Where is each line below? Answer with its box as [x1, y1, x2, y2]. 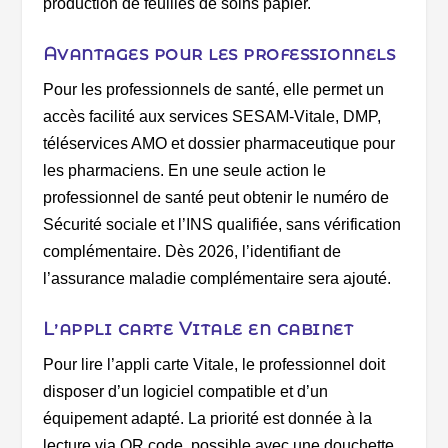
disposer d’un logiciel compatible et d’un [42, 382, 328, 400]
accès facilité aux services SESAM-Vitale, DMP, [42, 108, 381, 126]
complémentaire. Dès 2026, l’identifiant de [42, 243, 341, 261]
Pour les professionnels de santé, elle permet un [42, 81, 384, 99]
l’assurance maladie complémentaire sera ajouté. [42, 270, 391, 288]
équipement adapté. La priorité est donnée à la [42, 409, 372, 427]
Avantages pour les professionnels [42, 43, 396, 66]
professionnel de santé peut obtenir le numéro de [42, 189, 389, 207]
